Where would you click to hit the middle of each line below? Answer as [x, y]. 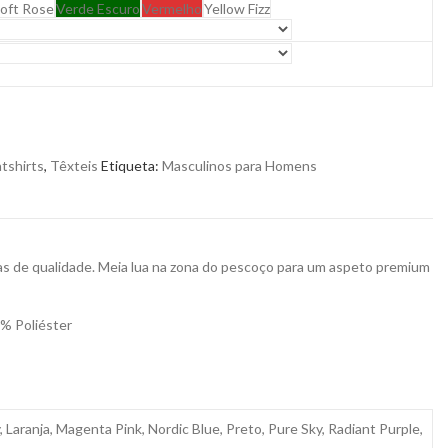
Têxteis [74, 165]
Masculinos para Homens [239, 165]
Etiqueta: [131, 165]
